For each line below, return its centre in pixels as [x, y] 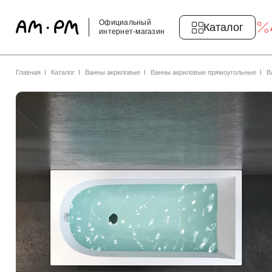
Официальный [125, 22]
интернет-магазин [132, 32]
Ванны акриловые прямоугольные [203, 72]
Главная [28, 72]
